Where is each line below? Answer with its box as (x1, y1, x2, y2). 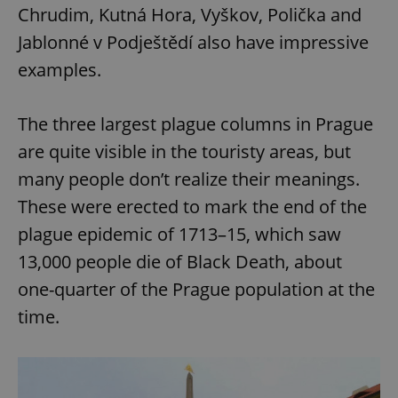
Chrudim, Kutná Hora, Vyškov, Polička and (18, 2, 362, 27)
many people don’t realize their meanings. (18, 166, 360, 191)
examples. (18, 57, 101, 82)
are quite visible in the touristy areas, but (18, 139, 351, 163)
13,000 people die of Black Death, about (18, 249, 342, 274)
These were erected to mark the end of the (18, 194, 367, 219)
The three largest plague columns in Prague (18, 111, 373, 136)
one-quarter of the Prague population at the (18, 276, 375, 301)
